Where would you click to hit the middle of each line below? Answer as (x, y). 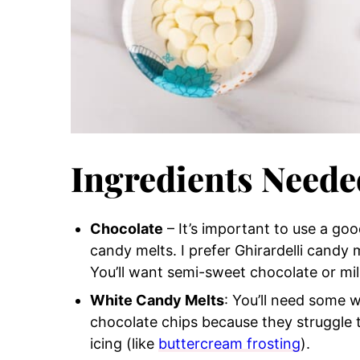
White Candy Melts (157, 301)
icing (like (124, 344)
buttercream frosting (229, 344)
